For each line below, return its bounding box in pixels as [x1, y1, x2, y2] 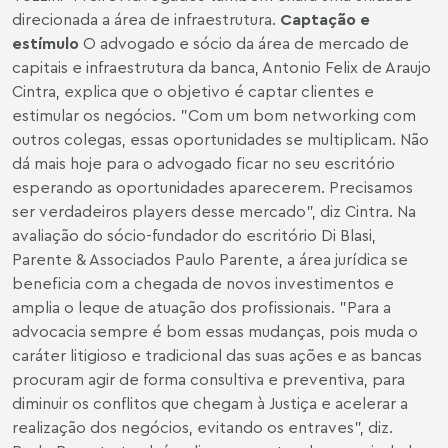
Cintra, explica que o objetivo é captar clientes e [12, 81, 374, 101]
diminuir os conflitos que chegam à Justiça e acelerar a [12, 393, 408, 413]
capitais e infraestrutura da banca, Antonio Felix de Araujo [12, 57, 431, 77]
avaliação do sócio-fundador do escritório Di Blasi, [12, 225, 376, 245]
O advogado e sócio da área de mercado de [83, 33, 409, 53]
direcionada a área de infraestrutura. [12, 9, 280, 29]
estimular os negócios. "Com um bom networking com [12, 105, 416, 125]
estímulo [12, 33, 83, 53]
